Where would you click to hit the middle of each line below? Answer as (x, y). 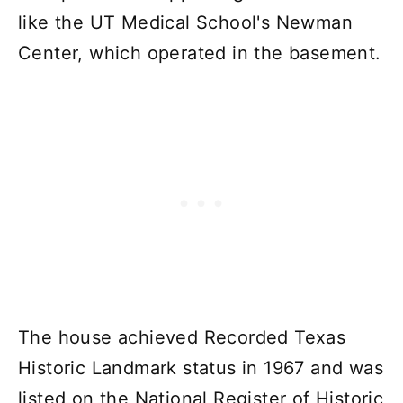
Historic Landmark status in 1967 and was (201, 367)
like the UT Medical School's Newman (185, 22)
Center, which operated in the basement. (200, 53)
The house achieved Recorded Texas (182, 337)
